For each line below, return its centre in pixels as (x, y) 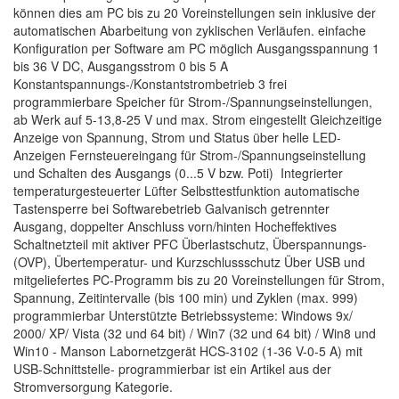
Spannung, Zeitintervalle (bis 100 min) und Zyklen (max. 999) (186, 297)
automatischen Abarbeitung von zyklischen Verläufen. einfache (190, 30)
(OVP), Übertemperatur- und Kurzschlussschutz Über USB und (189, 262)
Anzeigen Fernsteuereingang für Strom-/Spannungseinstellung (190, 155)
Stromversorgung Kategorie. (93, 387)
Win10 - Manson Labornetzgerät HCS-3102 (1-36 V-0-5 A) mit (188, 351)
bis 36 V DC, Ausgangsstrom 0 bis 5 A (121, 66)
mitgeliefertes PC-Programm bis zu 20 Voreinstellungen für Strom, (199, 280)
